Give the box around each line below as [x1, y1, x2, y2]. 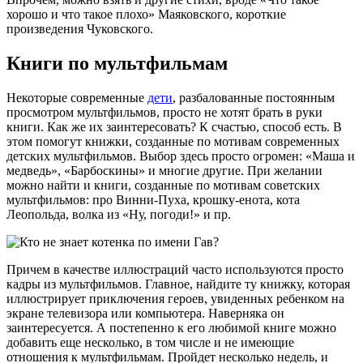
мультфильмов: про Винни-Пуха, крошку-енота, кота [6, 192, 300, 207]
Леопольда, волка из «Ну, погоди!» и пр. [6, 207, 231, 221]
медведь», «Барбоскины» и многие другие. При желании [6, 163, 322, 177]
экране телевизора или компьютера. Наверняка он [6, 305, 284, 320]
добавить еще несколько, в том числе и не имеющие [6, 335, 294, 349]
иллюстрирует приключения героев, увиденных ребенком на [6, 291, 344, 305]
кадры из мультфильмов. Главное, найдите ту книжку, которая [6, 276, 350, 291]
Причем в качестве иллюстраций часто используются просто [6, 262, 344, 276]
